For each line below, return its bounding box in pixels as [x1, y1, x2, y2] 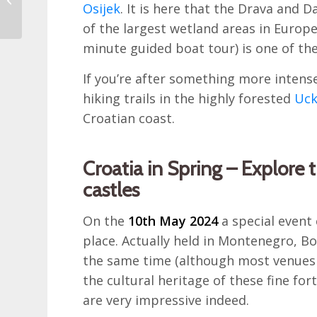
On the [83, 212, 129, 230]
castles [83, 178, 140, 202]
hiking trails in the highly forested [83, 90, 295, 108]
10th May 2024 [128, 212, 219, 230]
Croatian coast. [83, 110, 175, 127]
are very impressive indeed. [83, 292, 250, 309]
